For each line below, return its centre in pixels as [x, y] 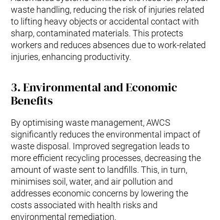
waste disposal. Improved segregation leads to [100, 146]
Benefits [32, 101]
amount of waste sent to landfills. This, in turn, [99, 170]
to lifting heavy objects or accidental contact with [105, 22]
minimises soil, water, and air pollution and [92, 182]
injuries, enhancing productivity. [71, 57]
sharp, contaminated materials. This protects [97, 33]
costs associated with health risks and [84, 205]
